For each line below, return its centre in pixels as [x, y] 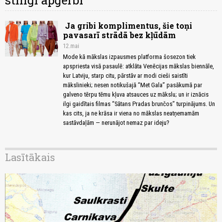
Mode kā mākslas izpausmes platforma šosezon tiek [129, 57]
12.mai [71, 46]
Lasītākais [30, 157]
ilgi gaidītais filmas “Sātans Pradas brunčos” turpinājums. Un [139, 104]
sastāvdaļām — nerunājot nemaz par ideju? [116, 123]
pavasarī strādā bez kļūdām [119, 35]
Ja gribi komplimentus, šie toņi [128, 26]
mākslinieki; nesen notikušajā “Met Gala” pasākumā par [133, 85]
